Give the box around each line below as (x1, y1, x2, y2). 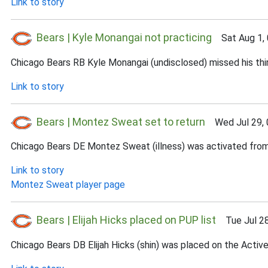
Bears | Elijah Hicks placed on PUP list (36, 214, 216, 226)
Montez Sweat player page (11, 179, 125, 190)
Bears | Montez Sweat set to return (36, 115, 205, 128)
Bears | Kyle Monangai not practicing (36, 31, 212, 44)
